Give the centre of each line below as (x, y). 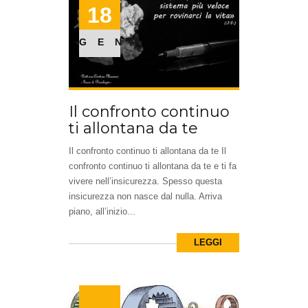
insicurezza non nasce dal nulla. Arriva (145, 196)
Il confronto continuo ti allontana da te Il (147, 151)
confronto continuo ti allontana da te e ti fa (153, 166)
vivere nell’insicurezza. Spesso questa (145, 181)
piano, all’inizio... (102, 211)
